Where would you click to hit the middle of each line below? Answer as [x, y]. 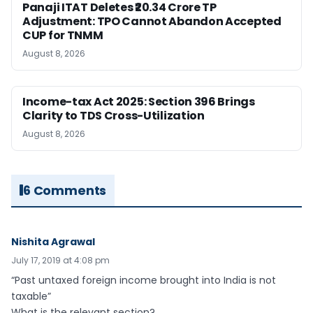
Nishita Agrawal [53, 241]
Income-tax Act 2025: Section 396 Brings [139, 101]
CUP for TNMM [63, 35]
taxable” [31, 296]
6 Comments [65, 190]
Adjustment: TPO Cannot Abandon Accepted [152, 21]
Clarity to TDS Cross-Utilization [114, 115]
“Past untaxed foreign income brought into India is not [144, 280]
